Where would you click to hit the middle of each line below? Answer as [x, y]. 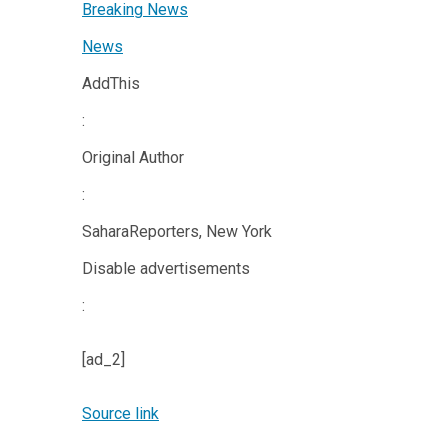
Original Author [133, 157]
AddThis [111, 83]
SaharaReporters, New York [177, 231]
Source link [120, 413]
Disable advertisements [166, 268]
